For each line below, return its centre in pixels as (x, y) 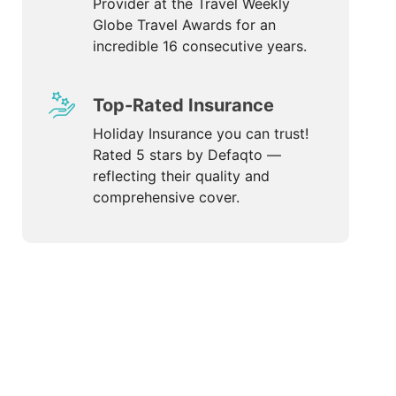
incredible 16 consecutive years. (199, 46)
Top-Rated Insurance (183, 105)
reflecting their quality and (181, 176)
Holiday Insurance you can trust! (200, 133)
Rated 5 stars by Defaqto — (187, 155)
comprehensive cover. (166, 197)
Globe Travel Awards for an (184, 25)
